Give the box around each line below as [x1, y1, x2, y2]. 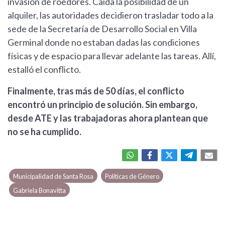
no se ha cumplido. [8, 126, 81, 138]
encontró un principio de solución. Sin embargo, [8, 99, 197, 110]
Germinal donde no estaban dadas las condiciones [8, 37, 200, 48]
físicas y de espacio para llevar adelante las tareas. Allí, [8, 50, 216, 62]
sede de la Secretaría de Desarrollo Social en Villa [8, 23, 197, 35]
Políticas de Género [104, 172, 159, 181]
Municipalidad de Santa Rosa [13, 172, 94, 181]
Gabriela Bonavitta [13, 186, 66, 195]
